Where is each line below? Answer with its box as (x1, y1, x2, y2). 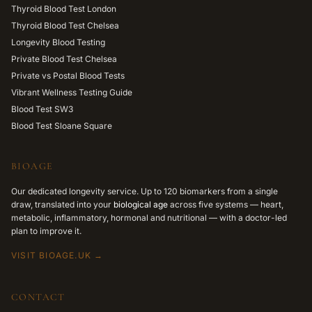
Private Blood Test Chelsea (11, 54, 117, 64)
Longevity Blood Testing (11, 37, 105, 47)
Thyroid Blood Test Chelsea (11, 20, 119, 31)
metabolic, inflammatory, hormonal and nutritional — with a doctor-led (11, 212, 287, 223)
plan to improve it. (11, 226, 81, 236)
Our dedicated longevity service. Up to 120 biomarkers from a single (11, 186, 278, 196)
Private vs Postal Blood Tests (11, 70, 125, 81)
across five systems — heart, (168, 199, 283, 210)
